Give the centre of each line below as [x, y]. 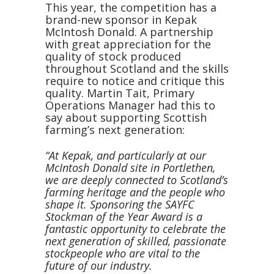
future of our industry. [99, 265]
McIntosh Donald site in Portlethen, [130, 167]
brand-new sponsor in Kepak [121, 19]
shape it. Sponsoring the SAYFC [120, 204]
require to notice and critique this [135, 80]
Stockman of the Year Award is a [124, 216]
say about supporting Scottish [126, 117]
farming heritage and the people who [135, 192]
